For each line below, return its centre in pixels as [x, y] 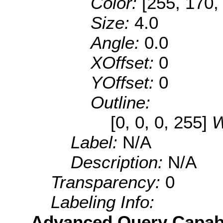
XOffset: [125, 62]
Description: [119, 162]
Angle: [117, 42]
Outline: [120, 102]
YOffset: [125, 82]
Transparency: [108, 182]
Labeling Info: [103, 202]
